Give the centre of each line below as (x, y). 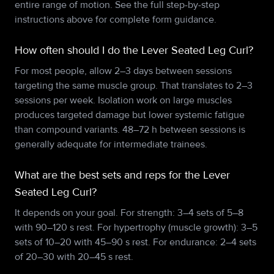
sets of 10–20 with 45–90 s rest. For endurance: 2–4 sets (135, 242)
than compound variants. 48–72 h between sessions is (130, 130)
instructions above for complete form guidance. (116, 20)
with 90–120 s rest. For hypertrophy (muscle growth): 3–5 (136, 228)
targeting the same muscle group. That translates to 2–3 (134, 86)
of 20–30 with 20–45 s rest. (74, 257)
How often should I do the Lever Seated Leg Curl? (134, 50)
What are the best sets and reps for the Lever (122, 175)
